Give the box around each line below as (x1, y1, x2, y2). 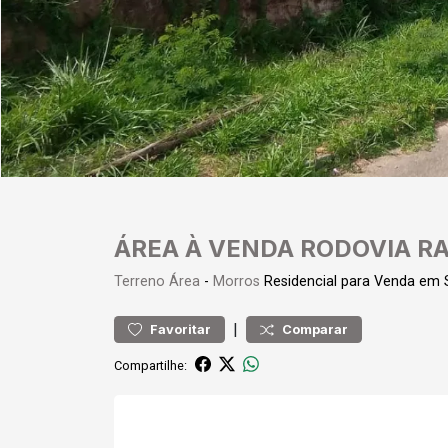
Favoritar (150, 322, 211, 337)
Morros (213, 273, 260, 290)
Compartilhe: (114, 357, 187, 373)
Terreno (114, 273, 165, 290)
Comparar (282, 322, 348, 337)
